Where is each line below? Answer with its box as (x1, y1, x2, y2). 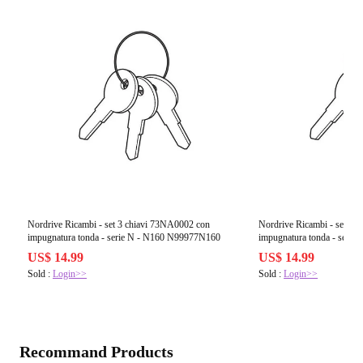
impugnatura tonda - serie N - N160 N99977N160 (28, 232, 220, 244)
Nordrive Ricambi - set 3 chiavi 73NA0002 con (28, 219, 210, 231)
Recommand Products (19, 343, 173, 361)
